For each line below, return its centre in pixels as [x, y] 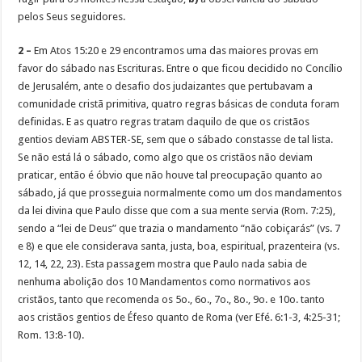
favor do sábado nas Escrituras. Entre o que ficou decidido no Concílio [181, 69]
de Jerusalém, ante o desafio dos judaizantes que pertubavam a [166, 86]
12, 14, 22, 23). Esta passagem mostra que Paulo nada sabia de [163, 264]
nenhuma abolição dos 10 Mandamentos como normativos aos [164, 282]
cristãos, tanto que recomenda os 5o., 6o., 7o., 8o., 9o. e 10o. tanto [172, 300]
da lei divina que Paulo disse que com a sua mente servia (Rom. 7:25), [177, 211]
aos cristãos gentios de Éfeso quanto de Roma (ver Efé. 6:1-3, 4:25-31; [179, 318]
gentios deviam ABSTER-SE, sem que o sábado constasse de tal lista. [176, 140]
